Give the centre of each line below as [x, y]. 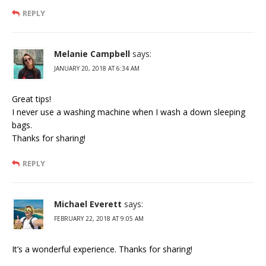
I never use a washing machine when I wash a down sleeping [129, 112]
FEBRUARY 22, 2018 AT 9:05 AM [99, 219]
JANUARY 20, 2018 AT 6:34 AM [97, 69]
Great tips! [31, 99]
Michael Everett [88, 204]
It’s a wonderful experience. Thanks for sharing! [102, 249]
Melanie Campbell [92, 54]
